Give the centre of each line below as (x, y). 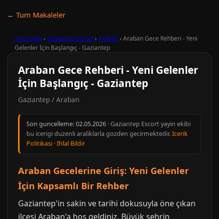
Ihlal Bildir (71, 143)
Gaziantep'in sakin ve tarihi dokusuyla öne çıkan (107, 203)
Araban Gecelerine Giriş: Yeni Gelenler (103, 170)
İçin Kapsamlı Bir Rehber (73, 186)
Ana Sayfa (28, 38)
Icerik (180, 134)
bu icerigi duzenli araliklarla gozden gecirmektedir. (99, 134)
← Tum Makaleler (36, 15)
